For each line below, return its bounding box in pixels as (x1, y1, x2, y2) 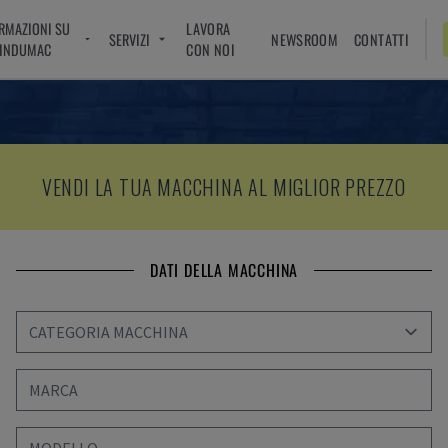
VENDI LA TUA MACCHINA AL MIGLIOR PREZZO (41, 172, 407, 202)
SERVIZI (109, 28, 151, 50)
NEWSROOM (271, 28, 339, 50)
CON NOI (186, 39, 235, 60)
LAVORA (186, 18, 231, 39)
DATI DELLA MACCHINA (149, 258, 299, 282)
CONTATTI (354, 28, 410, 50)
